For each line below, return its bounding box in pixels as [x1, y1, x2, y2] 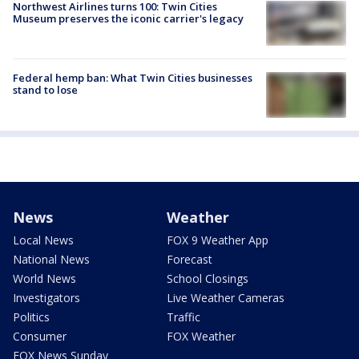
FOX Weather [167, 328, 236, 344]
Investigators [13, 289, 80, 305]
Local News [13, 232, 74, 248]
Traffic [167, 309, 200, 325]
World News [13, 270, 76, 286]
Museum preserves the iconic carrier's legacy [13, 11, 244, 26]
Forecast [167, 251, 212, 267]
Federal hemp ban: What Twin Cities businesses [13, 71, 252, 86]
